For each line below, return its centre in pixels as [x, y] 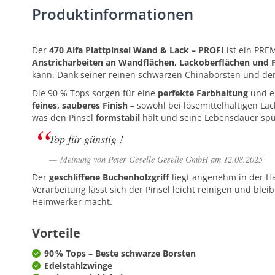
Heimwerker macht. [72, 202]
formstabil [118, 118]
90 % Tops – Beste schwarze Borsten [120, 253]
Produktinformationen [113, 14]
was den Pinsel [64, 118]
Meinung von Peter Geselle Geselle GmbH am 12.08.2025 [161, 159]
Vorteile [56, 233]
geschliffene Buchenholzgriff [109, 177]
